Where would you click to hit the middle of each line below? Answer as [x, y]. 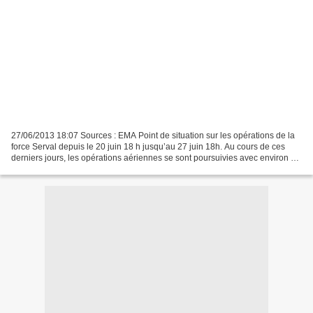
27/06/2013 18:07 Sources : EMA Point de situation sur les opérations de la [153, 135]
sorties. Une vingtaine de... [61, 169]
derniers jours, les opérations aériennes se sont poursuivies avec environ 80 [156, 158]
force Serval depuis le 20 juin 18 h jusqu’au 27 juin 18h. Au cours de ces [148, 146]
